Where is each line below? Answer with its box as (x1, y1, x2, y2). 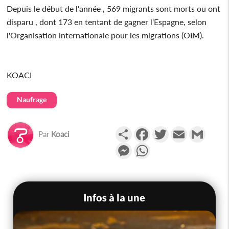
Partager (131, 125, 163, 135)
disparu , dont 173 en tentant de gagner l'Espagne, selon (7, 16, 207, 27)
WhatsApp (150, 141, 189, 151)
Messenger (131, 141, 171, 151)
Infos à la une (83, 191, 146, 203)
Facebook (150, 125, 185, 135)
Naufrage (17, 95, 47, 104)
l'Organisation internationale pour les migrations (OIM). (7, 30, 204, 40)
